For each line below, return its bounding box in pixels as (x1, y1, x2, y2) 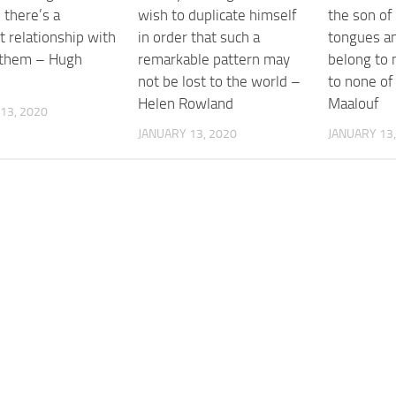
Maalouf (327, 95, 379, 113)
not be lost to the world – (138, 72, 301, 91)
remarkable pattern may (138, 50, 291, 69)
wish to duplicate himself (138, 6, 298, 25)
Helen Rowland (138, 95, 234, 113)
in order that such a (138, 28, 261, 47)
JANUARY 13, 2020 (138, 126, 238, 142)
